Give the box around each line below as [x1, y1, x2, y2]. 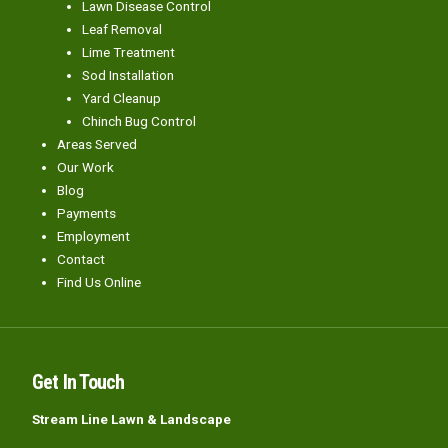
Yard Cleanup [82, 89, 161, 106]
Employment [57, 227, 130, 244]
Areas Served [57, 135, 137, 152]
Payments [57, 204, 116, 221]
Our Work [57, 158, 114, 175]
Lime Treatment [82, 43, 175, 60]
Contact [57, 250, 105, 267]
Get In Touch [32, 369, 125, 394]
